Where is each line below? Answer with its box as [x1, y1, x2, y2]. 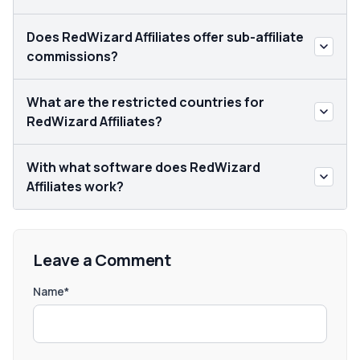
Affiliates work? [27, 178, 124, 195]
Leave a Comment [33, 249, 171, 271]
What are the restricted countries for [27, 93, 264, 111]
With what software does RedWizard [27, 158, 260, 176]
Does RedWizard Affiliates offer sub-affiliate [27, 28, 304, 46]
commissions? [27, 47, 118, 65]
